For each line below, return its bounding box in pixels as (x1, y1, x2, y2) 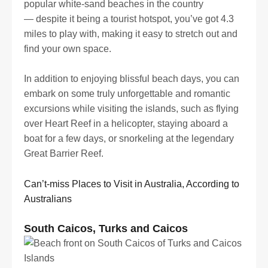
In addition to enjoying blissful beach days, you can (24, 74, 239, 84)
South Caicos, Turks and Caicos (24, 222, 188, 234)
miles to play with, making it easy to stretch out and (24, 28, 237, 39)
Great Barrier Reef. (24, 148, 103, 159)
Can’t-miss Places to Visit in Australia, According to (24, 178, 239, 189)
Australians (24, 193, 72, 204)
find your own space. (24, 43, 111, 54)
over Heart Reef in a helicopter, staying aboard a (24, 118, 228, 129)
